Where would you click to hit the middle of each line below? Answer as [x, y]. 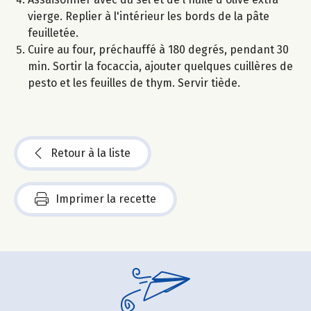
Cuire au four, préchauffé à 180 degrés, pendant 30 [158, 49]
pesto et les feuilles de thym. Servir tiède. [134, 83]
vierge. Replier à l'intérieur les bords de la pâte [149, 16]
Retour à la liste [91, 153]
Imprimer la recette [106, 199]
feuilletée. [53, 33]
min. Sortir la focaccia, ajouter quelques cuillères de [160, 66]
